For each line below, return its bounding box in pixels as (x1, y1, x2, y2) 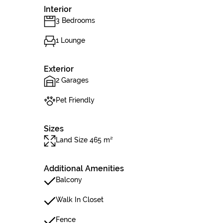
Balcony (56, 176, 82, 184)
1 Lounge (56, 36, 85, 44)
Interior (44, 4, 72, 14)
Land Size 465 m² (56, 136, 113, 144)
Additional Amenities (44, 164, 124, 173)
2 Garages (56, 76, 89, 84)
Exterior (44, 64, 74, 74)
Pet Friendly (56, 96, 95, 104)
